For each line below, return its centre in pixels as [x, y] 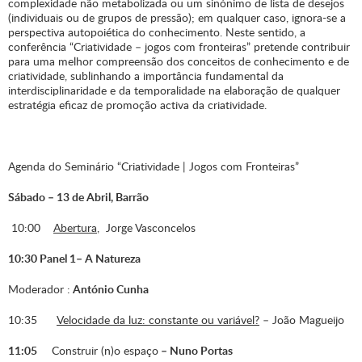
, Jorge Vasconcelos [146, 228]
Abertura [75, 228]
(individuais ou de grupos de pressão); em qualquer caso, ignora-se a [177, 18]
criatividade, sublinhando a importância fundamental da [146, 76]
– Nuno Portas [196, 351]
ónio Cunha [120, 289]
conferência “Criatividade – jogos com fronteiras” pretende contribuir [179, 47]
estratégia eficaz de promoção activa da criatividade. [137, 105]
